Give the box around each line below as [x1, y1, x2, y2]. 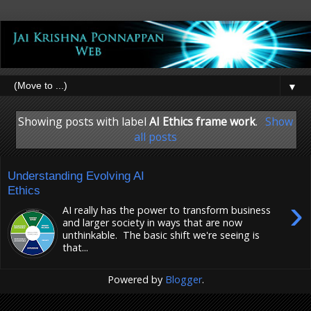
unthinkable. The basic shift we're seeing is [62, 228, 260, 242]
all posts [134, 129, 177, 145]
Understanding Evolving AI [8, 169, 144, 183]
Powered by [107, 272, 165, 286]
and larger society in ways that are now [62, 216, 243, 230]
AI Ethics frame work [149, 114, 256, 130]
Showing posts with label [18, 114, 150, 130]
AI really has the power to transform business [62, 203, 271, 217]
